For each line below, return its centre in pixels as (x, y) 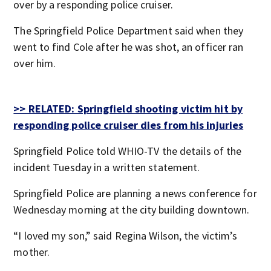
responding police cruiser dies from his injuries (129, 125)
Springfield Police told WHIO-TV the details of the (128, 151)
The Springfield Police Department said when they (129, 31)
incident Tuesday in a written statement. (107, 167)
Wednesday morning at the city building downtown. (132, 210)
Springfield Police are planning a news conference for (135, 193)
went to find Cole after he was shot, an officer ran (129, 47)
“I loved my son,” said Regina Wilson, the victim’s (126, 236)
